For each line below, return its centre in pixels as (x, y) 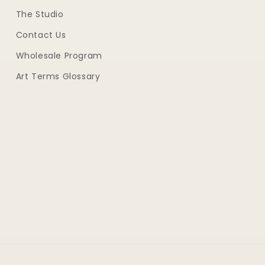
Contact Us (41, 35)
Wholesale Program (59, 56)
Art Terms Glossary (58, 76)
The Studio (40, 14)
